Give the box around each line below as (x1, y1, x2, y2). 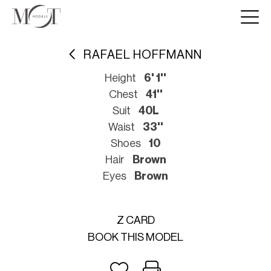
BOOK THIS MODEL (88, 232, 183, 243)
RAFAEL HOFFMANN (83, 48, 202, 61)
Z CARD (116, 215, 155, 226)
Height (105, 73, 136, 83)
